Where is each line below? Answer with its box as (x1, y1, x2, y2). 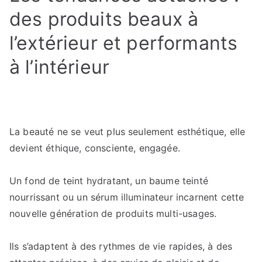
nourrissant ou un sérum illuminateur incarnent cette (9, 191, 244, 203)
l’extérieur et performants (9, 32, 238, 54)
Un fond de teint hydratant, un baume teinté (9, 175, 208, 187)
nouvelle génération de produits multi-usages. (9, 208, 217, 219)
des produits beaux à (9, 8, 199, 30)
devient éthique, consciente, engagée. (9, 142, 180, 154)
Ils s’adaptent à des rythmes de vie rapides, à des (9, 240, 233, 252)
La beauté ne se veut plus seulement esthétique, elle (9, 126, 246, 137)
